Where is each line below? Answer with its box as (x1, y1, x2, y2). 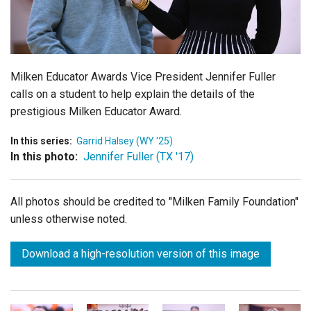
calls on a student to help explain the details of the (10, 87, 255, 101)
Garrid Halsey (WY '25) (76, 135, 173, 146)
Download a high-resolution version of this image (22, 246, 260, 260)
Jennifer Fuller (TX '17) (83, 149, 194, 163)
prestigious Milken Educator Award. (10, 104, 182, 118)
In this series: (10, 135, 72, 146)
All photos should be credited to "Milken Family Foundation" (10, 194, 299, 208)
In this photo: (10, 149, 78, 163)
